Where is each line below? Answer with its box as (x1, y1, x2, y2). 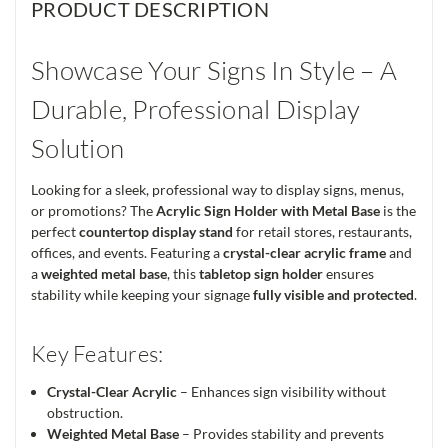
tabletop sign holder (199, 265, 323, 283)
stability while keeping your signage (31, 286, 253, 304)
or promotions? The (31, 202, 156, 220)
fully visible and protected (253, 286, 414, 304)
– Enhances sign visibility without (177, 383, 387, 401)
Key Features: (31, 340, 164, 368)
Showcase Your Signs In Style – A (31, 54, 397, 87)
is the (380, 202, 416, 220)
